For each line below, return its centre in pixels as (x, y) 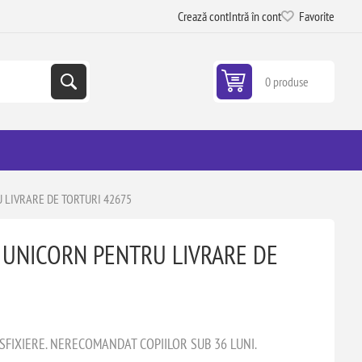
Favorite (317, 16)
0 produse (287, 82)
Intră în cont (255, 16)
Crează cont (204, 16)
